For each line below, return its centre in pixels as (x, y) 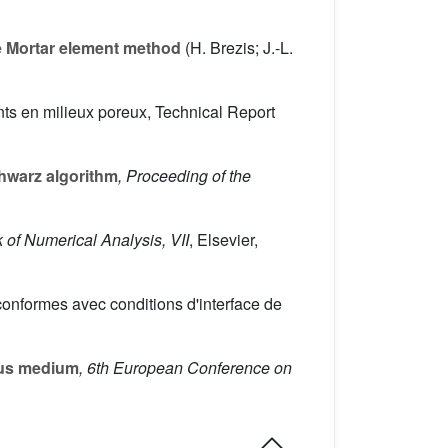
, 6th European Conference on (185, 368)
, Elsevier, (223, 240)
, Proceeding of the (184, 176)
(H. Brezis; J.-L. (237, 48)
